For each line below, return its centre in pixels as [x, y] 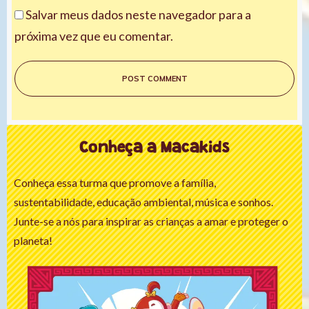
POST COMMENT [154, 78]
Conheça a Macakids [154, 149]
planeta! [33, 240]
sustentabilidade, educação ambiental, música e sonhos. [143, 201]
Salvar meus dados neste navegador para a [138, 14]
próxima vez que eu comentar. [94, 36]
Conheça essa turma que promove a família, [115, 182]
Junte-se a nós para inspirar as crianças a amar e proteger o [151, 221]
